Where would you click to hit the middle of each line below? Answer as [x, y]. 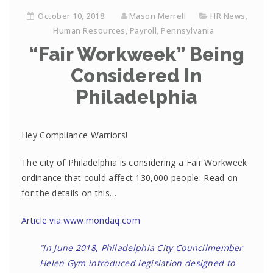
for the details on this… [69, 193]
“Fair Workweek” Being [136, 54]
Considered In [136, 76]
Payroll [143, 30]
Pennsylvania [187, 30]
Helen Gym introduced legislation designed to [137, 263]
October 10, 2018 [71, 16]
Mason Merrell [157, 16]
